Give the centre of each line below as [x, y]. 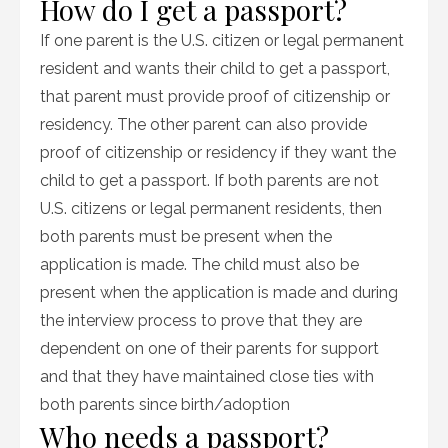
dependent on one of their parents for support [209, 348]
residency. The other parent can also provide [203, 124]
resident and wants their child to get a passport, [215, 68]
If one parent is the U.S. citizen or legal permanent [222, 40]
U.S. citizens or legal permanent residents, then [211, 208]
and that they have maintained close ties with [207, 376]
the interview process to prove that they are [201, 320]
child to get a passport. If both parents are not [209, 180]
